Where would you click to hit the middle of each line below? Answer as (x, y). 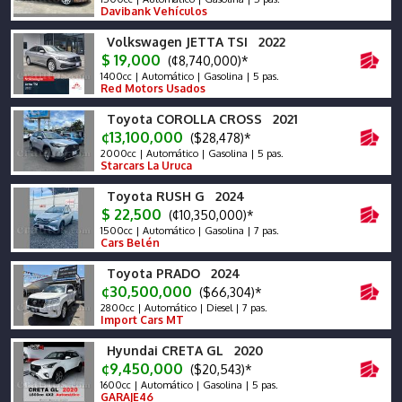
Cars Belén (129, 243)
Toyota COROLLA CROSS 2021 (202, 119)
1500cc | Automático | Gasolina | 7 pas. (188, 231)
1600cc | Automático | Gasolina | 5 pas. (188, 385)
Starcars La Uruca (145, 166)
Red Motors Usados (152, 88)
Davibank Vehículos (153, 11)
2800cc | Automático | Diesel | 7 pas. (183, 308)
